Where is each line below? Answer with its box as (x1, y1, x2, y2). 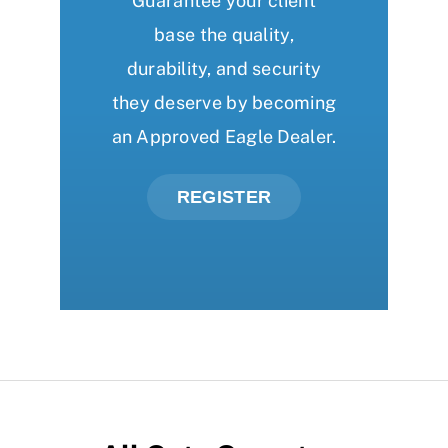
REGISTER (176, 187, 272, 208)
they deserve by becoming (111, 92, 337, 114)
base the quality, (154, 24, 294, 46)
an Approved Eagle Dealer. (111, 126, 337, 148)
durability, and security (126, 58, 322, 80)
